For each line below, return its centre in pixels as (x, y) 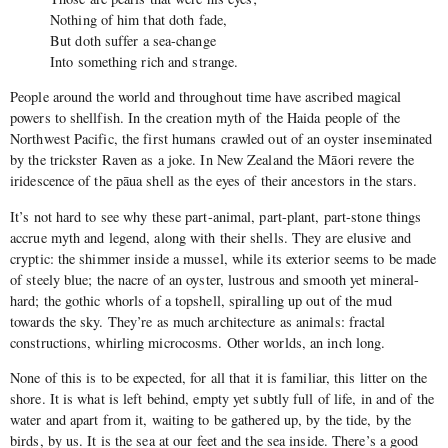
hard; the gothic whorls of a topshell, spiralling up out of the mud (201, 300)
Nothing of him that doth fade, (138, 19)
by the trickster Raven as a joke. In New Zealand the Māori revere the (212, 160)
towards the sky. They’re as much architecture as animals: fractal (198, 321)
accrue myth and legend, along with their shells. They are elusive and (210, 237)
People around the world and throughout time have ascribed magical (206, 97)
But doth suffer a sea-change (133, 40)
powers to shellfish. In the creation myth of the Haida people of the (205, 118)
